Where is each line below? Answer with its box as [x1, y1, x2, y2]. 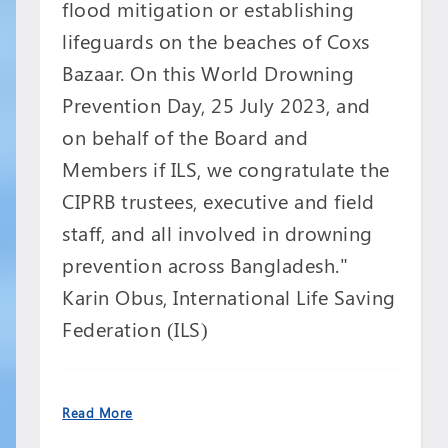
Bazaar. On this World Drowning [62, 59, 355, 87]
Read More [62, 404, 133, 422]
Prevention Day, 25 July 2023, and [62, 91, 371, 119]
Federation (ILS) [62, 315, 209, 343]
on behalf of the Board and [62, 123, 309, 151]
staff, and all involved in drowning [62, 219, 373, 247]
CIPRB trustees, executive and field [62, 187, 375, 215]
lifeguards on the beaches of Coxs [62, 27, 370, 55]
